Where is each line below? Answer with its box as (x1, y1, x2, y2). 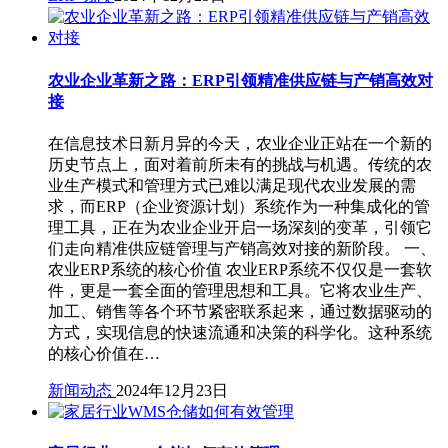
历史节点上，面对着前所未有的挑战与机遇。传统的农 (48, 155, 432, 173)
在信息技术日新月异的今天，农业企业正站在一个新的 (48, 134, 432, 152)
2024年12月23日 (116, 381, 228, 399)
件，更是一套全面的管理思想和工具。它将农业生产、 (48, 281, 432, 299)
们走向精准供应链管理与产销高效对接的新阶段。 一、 (48, 239, 436, 257)
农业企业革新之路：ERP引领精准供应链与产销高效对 (48, 71, 433, 89)
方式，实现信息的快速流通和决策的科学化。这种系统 (48, 323, 432, 341)
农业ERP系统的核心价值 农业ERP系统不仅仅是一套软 (48, 260, 432, 278)
